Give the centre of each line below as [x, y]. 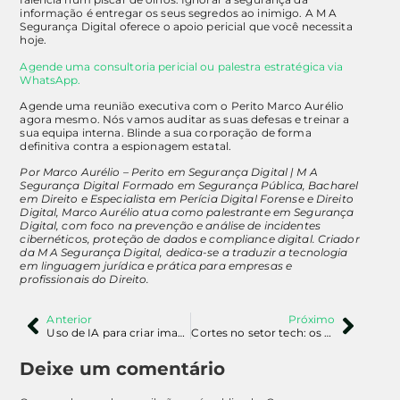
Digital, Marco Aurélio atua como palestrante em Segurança [187, 212]
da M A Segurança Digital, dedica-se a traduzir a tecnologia [184, 253]
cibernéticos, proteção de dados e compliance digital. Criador [190, 239]
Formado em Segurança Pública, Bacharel [240, 186]
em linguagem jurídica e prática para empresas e [156, 266]
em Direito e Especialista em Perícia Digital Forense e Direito [187, 199]
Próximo [312, 320]
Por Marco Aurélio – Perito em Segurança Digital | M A [169, 172]
